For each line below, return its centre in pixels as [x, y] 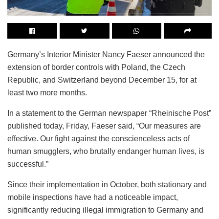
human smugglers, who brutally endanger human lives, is [106, 151]
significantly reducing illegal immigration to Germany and [105, 210]
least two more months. [47, 92]
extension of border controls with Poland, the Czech [96, 67]
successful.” [28, 164]
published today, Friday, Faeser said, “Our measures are [104, 126]
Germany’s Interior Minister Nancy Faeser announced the [106, 54]
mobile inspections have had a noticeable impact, [93, 197]
